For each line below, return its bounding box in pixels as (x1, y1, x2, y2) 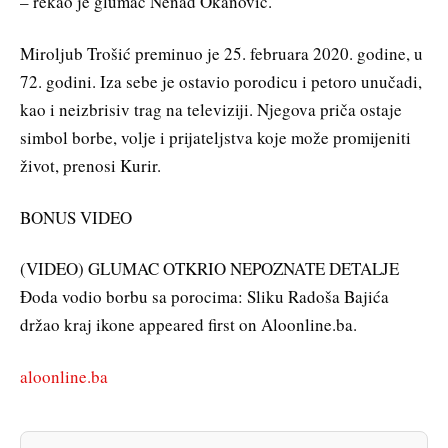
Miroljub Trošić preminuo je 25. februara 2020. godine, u (20, 41, 423, 65)
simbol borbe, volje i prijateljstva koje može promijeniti (20, 125, 411, 149)
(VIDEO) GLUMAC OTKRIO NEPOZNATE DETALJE (20, 257, 399, 281)
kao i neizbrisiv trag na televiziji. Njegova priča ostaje (20, 97, 402, 121)
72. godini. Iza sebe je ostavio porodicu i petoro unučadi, (20, 69, 422, 93)
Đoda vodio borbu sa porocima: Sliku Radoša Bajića (20, 285, 389, 309)
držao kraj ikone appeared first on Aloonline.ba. (20, 313, 357, 337)
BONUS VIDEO (20, 205, 132, 229)
